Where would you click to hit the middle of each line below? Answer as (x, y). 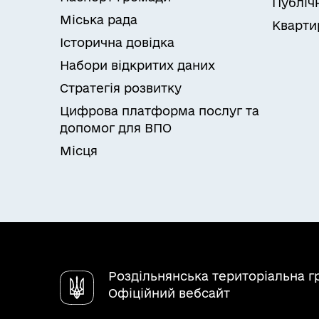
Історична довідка (117, 43)
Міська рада (99, 20)
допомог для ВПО (116, 128)
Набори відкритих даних (137, 66)
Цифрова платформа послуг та (159, 111)
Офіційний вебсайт (169, 293)
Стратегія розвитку (121, 88)
